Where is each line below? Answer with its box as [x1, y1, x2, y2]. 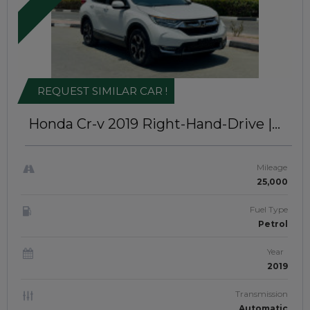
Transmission [235, 289, 288, 299]
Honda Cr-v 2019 [28, 116, 138, 132]
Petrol [258, 219, 288, 229]
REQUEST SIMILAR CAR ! [37, 84, 167, 98]
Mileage [257, 162, 287, 172]
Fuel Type [250, 204, 288, 215]
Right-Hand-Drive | [142, 116, 272, 132]
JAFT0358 [28, 131, 99, 147]
